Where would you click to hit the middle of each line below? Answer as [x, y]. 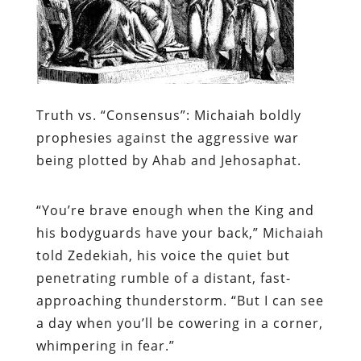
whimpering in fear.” [105, 345]
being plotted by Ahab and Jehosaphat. [168, 160]
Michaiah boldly [247, 115]
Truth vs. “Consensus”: [113, 115]
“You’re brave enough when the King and [175, 210]
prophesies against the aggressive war [167, 137]
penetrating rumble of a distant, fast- [163, 278]
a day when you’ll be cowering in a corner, [179, 323]
